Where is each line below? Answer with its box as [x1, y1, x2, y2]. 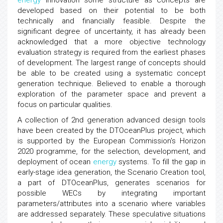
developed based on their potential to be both [17, 6, 206, 15]
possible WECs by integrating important [17, 189, 206, 198]
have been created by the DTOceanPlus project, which [17, 126, 206, 135]
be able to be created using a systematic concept [17, 69, 206, 78]
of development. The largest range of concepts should [17, 58, 206, 67]
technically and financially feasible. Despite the [17, 16, 206, 25]
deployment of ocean [17, 157, 93, 166]
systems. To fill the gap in [116, 157, 206, 166]
